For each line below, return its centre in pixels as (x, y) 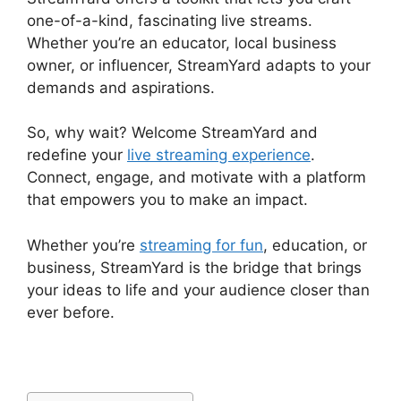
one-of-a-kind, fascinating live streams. (170, 20)
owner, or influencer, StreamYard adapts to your (199, 65)
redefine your (77, 155)
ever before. (71, 312)
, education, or (315, 245)
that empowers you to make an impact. (167, 200)
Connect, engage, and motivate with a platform (196, 178)
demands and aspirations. (121, 87)
